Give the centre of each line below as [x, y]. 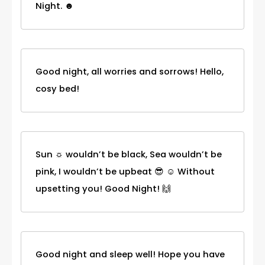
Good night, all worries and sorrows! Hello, [130, 71]
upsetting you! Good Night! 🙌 [103, 188]
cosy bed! [57, 88]
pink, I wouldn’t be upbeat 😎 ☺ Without [125, 171]
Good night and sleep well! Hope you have [130, 254]
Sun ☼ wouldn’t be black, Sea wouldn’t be [129, 154]
